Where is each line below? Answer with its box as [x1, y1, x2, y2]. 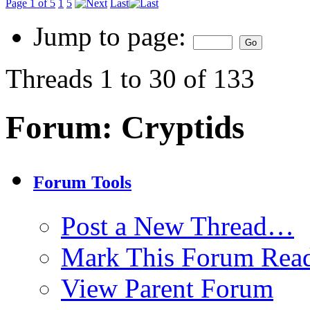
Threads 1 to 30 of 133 [6, 64, 255, 93]
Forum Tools [33, 172, 131, 193]
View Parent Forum [61, 273, 273, 304]
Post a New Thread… [61, 211, 294, 241]
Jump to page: [33, 21, 193, 51]
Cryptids [121, 109, 244, 146]
